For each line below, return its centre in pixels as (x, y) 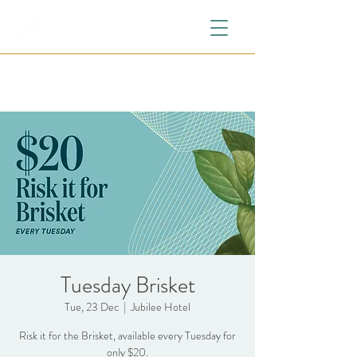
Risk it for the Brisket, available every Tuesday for (127, 335)
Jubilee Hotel (161, 307)
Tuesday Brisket (127, 285)
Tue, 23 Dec (92, 307)
